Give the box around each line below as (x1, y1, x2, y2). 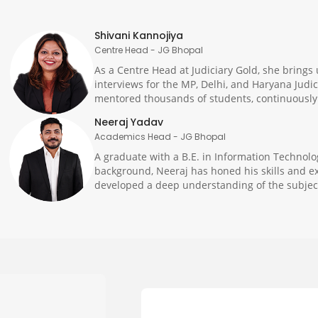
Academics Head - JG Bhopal (94, 131, 226, 143)
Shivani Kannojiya (94, 28, 184, 43)
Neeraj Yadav (94, 115, 164, 130)
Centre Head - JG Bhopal (94, 44, 204, 57)
